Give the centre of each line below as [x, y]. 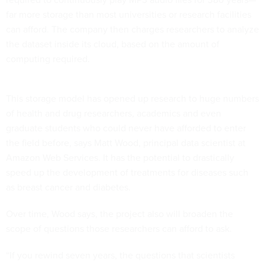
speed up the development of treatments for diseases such [127, 172]
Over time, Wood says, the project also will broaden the [119, 214]
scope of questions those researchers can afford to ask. [119, 228]
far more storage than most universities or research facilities [129, 14]
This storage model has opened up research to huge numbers [132, 98]
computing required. [49, 59]
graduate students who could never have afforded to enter [126, 128]
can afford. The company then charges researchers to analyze [132, 29]
